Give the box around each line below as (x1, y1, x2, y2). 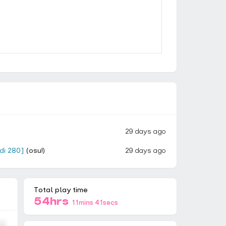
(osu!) (24, 147, 45, 155)
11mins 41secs (72, 200, 119, 206)
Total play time (34, 187, 88, 194)
